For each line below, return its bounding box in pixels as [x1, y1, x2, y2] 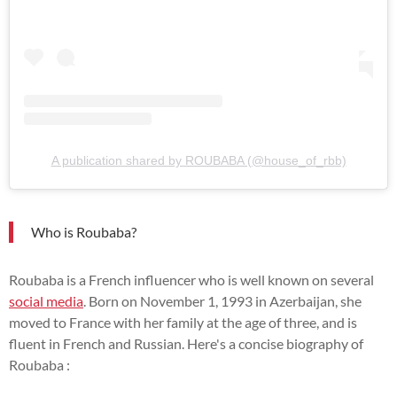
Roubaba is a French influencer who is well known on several [9, 271, 374, 289]
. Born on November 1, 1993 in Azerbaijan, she [83, 292, 362, 310]
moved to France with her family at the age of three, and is [9, 314, 357, 331]
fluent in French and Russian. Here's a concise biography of [9, 335, 363, 353]
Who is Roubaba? [31, 223, 136, 241]
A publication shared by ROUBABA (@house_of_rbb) [51, 153, 346, 168]
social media [9, 292, 83, 310]
